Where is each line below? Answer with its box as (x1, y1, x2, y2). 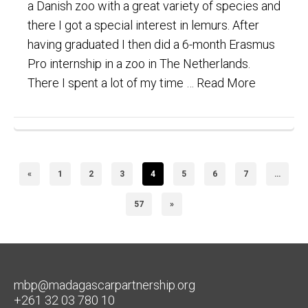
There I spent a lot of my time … (27, 75, 197, 90)
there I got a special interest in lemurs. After (27, 17, 259, 32)
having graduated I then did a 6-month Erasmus (27, 36, 275, 52)
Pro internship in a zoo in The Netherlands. (27, 56, 250, 71)
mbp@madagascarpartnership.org (14, 277, 195, 292)
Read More (197, 75, 256, 90)
